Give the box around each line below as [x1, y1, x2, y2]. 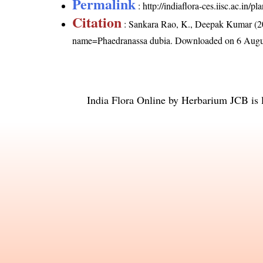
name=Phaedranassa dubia [72, 34, 171, 47]
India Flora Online [87, 93, 166, 107]
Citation [72, 12, 122, 33]
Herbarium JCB [181, 93, 248, 107]
